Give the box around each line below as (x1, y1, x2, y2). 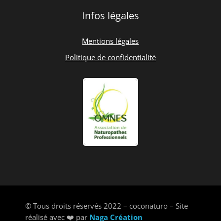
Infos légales (81, 9, 139, 23)
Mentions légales (82, 36, 139, 46)
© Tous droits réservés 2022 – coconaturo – (25, 200, 176, 211)
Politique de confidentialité (65, 52, 156, 63)
